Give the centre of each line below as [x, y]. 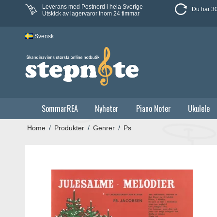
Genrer [104, 128]
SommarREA [60, 108]
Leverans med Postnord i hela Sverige [93, 7]
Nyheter [107, 108]
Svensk [44, 36]
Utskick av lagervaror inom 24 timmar [91, 13]
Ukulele [199, 108]
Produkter [69, 128]
